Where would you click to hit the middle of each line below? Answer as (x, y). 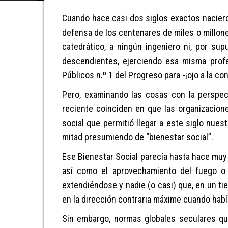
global (154, 219)
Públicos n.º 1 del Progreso (113, 75)
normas (127, 219)
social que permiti (96, 123)
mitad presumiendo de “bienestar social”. (138, 137)
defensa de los (91, 32)
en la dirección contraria (107, 199)
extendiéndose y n (96, 185)
